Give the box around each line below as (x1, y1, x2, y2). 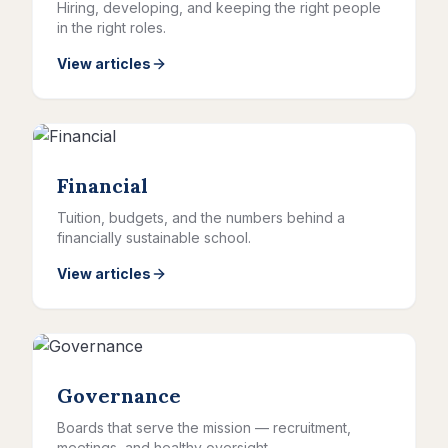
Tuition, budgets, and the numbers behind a (57, 209, 345, 226)
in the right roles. (57, 19, 166, 36)
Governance (57, 383, 181, 408)
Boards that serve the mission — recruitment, (57, 419, 351, 436)
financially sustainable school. (57, 229, 251, 246)
